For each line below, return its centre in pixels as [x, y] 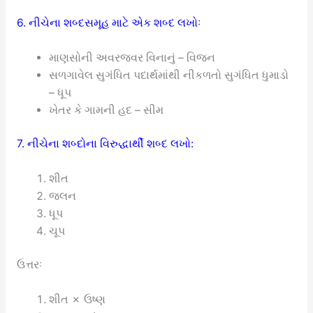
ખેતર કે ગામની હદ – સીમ [107, 110]
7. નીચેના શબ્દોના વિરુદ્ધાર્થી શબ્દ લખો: [105, 144]
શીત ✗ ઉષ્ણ [78, 299]
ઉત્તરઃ [29, 265]
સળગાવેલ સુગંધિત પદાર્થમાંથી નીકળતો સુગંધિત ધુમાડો [169, 75]
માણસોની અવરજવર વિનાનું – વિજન [132, 57]
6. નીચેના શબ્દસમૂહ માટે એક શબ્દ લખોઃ [109, 23]
